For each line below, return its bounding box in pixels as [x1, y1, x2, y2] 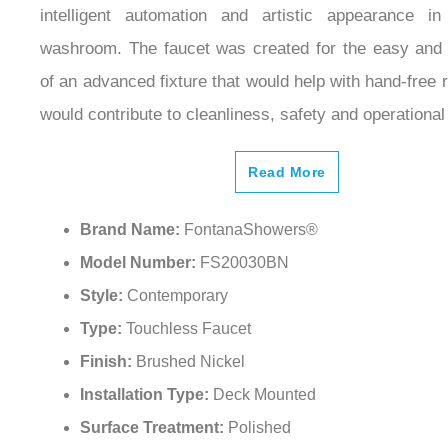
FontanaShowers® [184, 221, 318, 239]
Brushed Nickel [136, 353, 245, 371]
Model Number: [80, 254, 200, 272]
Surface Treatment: [80, 419, 228, 437]
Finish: [80, 353, 136, 371]
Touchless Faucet [126, 320, 251, 338]
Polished [228, 419, 291, 437]
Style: [80, 287, 127, 305]
